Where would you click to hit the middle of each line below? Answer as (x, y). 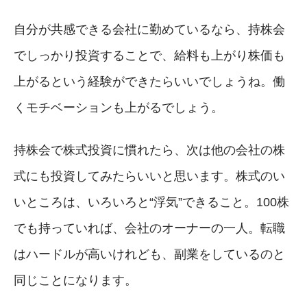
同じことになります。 (75, 280)
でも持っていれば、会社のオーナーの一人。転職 (149, 228)
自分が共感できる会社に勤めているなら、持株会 (149, 29)
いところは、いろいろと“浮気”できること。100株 (151, 202)
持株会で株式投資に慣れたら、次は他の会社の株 (149, 150)
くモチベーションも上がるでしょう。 (119, 107)
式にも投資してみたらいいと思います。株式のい (149, 176)
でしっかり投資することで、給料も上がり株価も (149, 55)
